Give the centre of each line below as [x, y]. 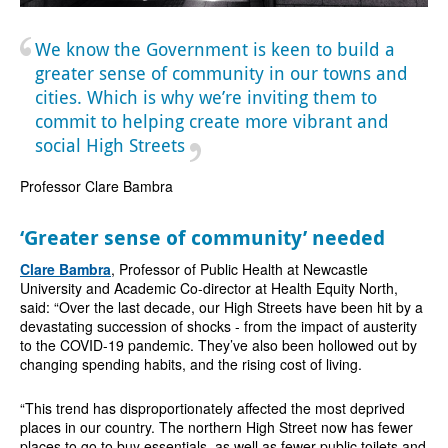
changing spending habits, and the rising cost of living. [190, 363]
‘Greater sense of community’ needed [202, 237]
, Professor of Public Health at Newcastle [239, 268]
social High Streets [112, 144]
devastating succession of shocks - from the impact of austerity [218, 325]
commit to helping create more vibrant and [211, 120]
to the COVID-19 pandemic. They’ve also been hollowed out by [218, 344]
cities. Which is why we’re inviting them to [205, 96]
